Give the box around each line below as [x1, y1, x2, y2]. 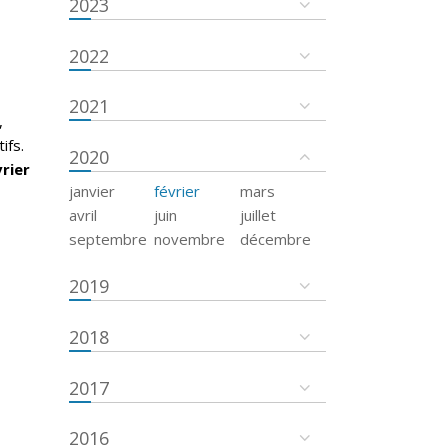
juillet [240, 204, 277, 225]
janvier [68, 180, 115, 201]
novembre [154, 228, 226, 249]
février [154, 180, 201, 201]
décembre [240, 228, 312, 249]
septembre [68, 228, 147, 249]
